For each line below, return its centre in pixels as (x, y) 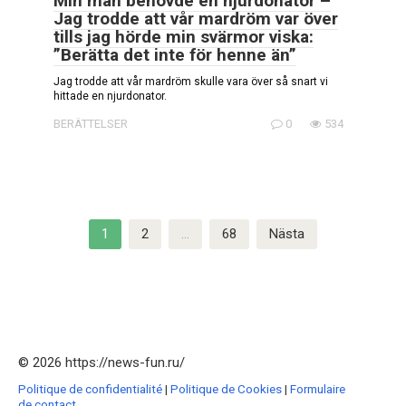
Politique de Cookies (226, 389)
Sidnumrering (57, 229)
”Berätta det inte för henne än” (175, 55)
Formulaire (318, 389)
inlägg (35, 267)
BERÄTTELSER (91, 124)
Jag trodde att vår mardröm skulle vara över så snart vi (191, 82)
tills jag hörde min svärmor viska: (184, 37)
